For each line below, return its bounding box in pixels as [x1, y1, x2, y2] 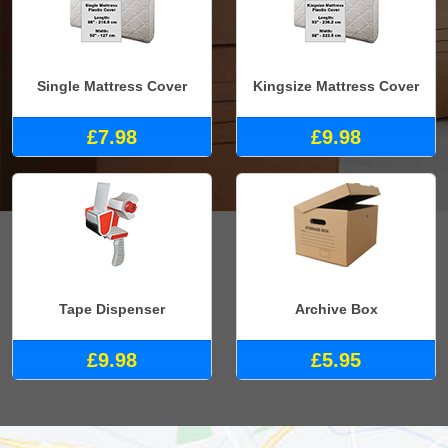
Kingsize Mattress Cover [253, 77, 419, 94]
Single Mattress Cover [37, 77, 187, 94]
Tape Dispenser [59, 301, 165, 318]
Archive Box [294, 301, 378, 318]
